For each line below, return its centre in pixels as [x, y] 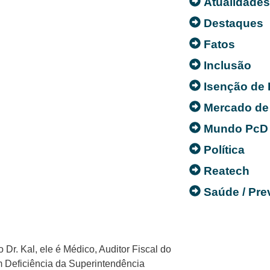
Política [224, 149]
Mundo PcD [236, 128]
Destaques [234, 23]
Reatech [227, 171]
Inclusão [228, 65]
